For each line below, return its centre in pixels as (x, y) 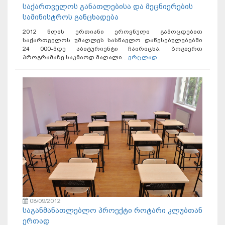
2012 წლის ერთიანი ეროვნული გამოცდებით (113, 31)
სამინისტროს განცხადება (71, 17)
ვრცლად (143, 57)
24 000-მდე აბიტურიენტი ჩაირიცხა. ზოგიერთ (113, 48)
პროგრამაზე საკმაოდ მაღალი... (75, 57)
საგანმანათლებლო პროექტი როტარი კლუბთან (113, 210)
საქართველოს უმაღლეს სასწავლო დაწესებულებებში (113, 40)
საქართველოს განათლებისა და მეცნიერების (108, 6)
